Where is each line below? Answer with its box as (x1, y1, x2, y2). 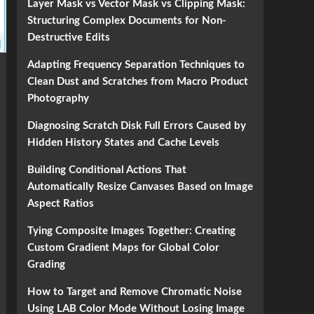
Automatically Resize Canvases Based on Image (27, 182, 253, 192)
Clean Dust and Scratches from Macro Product (27, 76, 248, 87)
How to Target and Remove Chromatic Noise (27, 287, 242, 297)
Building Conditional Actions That (27, 165, 186, 175)
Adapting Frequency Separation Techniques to (27, 60, 245, 70)
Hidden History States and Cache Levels (27, 137, 219, 148)
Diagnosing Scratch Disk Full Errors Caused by (27, 121, 246, 131)
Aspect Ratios (27, 198, 94, 209)
